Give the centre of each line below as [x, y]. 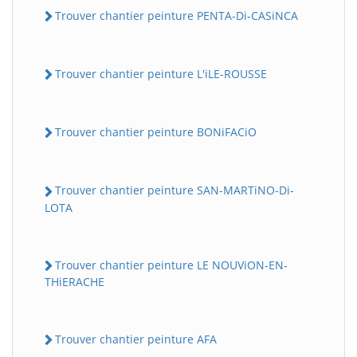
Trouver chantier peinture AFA [136, 339]
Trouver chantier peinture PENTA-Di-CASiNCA [177, 15]
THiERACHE [75, 281]
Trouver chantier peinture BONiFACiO [156, 132]
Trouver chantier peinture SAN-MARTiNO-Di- [175, 190]
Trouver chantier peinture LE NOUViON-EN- [171, 265]
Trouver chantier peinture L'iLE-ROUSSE [161, 73]
